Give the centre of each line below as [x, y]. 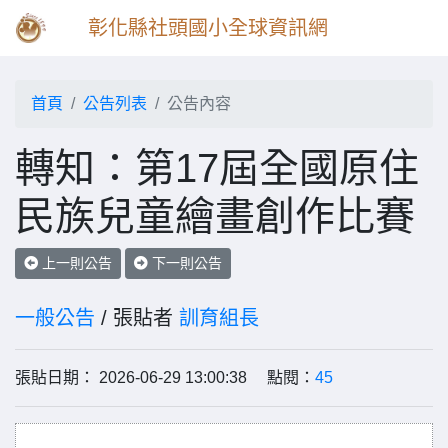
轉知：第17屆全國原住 [217, 168]
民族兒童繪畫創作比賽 [215, 216]
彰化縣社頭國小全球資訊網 [208, 28]
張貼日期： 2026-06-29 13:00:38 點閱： [165, 377]
